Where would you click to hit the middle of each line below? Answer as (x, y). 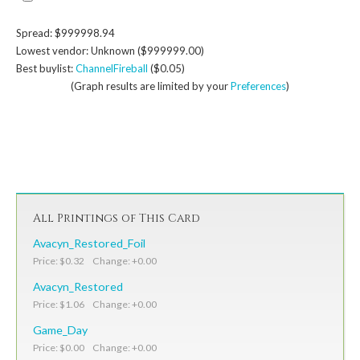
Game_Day (60, 329)
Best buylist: (46, 68)
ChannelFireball (112, 68)
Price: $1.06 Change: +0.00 (95, 304)
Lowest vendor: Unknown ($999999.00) (110, 50)
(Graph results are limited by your (151, 86)
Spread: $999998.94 (65, 33)
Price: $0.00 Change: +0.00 (95, 347)
